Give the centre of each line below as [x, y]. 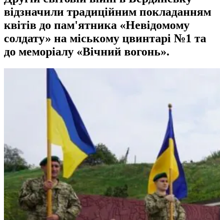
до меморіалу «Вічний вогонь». [87, 51]
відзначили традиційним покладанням [108, 12]
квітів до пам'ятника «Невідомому [97, 25]
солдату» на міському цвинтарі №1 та [105, 38]
